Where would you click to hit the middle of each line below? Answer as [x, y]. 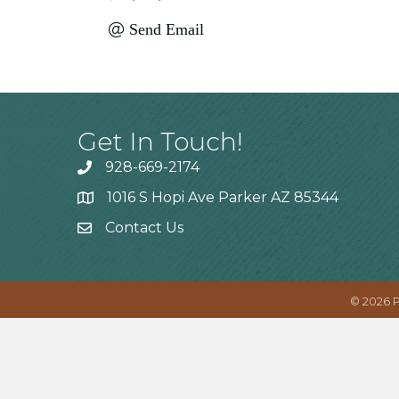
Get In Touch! [160, 142]
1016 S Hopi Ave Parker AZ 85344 [223, 197]
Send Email [166, 29]
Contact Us [144, 228]
